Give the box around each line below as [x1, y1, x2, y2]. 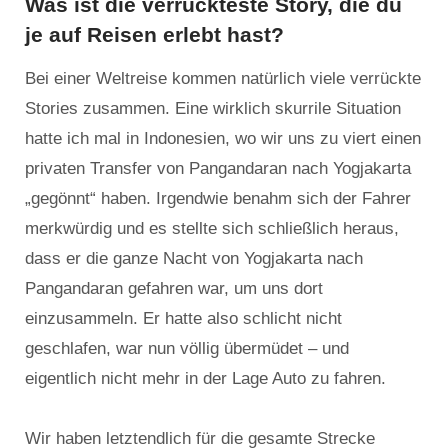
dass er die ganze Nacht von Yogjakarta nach [25, 249, 363, 269]
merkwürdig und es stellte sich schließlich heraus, [25, 219, 399, 239]
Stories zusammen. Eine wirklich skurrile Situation [25, 99, 401, 119]
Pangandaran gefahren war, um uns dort [25, 279, 323, 299]
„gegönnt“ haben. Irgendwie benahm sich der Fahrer [25, 189, 411, 209]
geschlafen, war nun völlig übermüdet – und [25, 339, 349, 359]
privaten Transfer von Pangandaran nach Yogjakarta [25, 159, 411, 179]
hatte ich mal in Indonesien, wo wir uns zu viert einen [25, 129, 421, 149]
